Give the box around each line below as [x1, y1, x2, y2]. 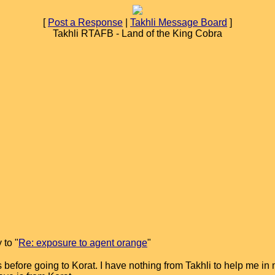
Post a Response [48, 17, 123, 28]
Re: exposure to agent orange [18, 238, 147, 248]
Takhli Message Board [130, 17, 227, 28]
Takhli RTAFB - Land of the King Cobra [53, 28, 222, 39]
